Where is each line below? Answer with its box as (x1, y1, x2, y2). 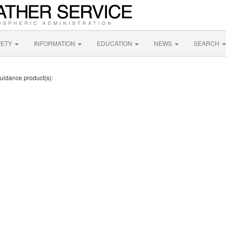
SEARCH (194, 39, 221, 47)
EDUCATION (97, 39, 134, 47)
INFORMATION (34, 39, 77, 47)
